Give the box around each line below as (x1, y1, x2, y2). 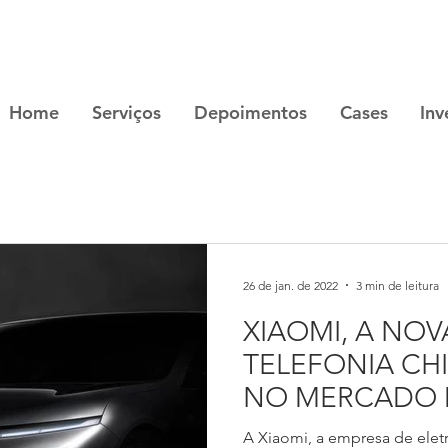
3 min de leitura (356, 277, 439, 293)
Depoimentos (194, 101, 307, 124)
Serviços (92, 101, 161, 124)
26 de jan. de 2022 (243, 277, 338, 293)
